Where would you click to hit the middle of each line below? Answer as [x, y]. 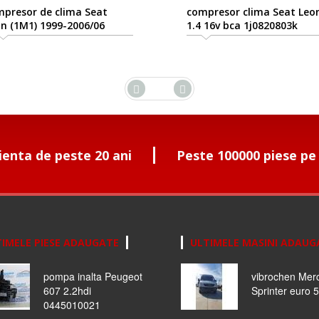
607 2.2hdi [67, 291]
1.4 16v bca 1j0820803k [242, 26]
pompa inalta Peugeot [93, 277]
